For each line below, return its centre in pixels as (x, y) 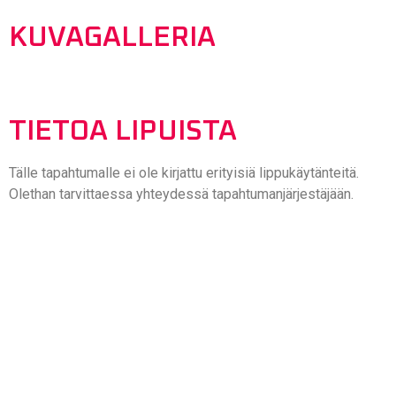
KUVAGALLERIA (112, 38)
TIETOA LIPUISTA (123, 132)
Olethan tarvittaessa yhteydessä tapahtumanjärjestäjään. (181, 194)
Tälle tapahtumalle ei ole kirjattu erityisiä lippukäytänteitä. (184, 173)
